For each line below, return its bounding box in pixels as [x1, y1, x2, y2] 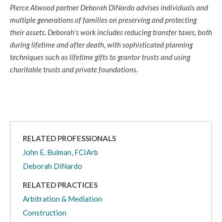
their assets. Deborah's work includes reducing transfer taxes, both [10, 28, 212, 37]
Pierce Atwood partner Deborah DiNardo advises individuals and [10, 3, 208, 12]
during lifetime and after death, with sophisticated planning [10, 40, 193, 49]
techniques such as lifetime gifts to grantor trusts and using [10, 53, 190, 61]
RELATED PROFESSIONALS [23, 134, 116, 143]
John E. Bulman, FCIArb [23, 148, 98, 157]
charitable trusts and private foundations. [10, 65, 138, 74]
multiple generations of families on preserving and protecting [10, 15, 197, 24]
